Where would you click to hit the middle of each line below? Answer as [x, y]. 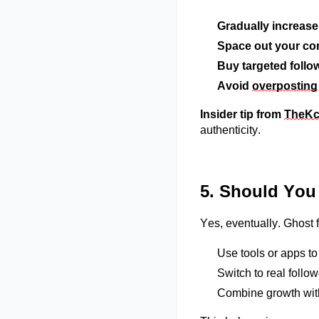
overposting [285, 86]
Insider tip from [242, 115]
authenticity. [230, 130]
